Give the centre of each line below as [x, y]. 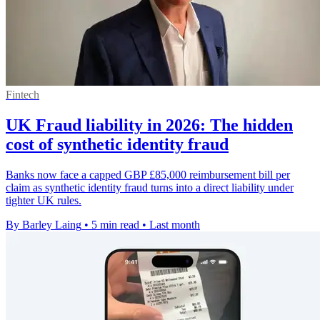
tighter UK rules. [44, 200]
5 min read [115, 224]
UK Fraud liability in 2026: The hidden [149, 125]
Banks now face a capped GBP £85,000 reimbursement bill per [148, 174]
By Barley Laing [44, 224]
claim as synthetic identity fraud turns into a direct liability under [150, 187]
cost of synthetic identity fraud [117, 145]
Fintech [22, 95]
